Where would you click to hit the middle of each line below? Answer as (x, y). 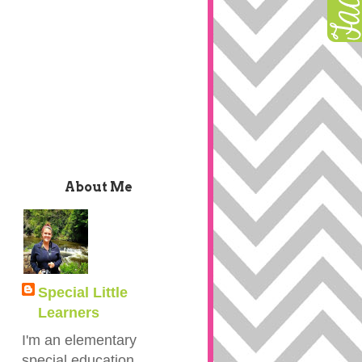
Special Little (82, 293)
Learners (68, 313)
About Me (98, 187)
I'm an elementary (79, 340)
